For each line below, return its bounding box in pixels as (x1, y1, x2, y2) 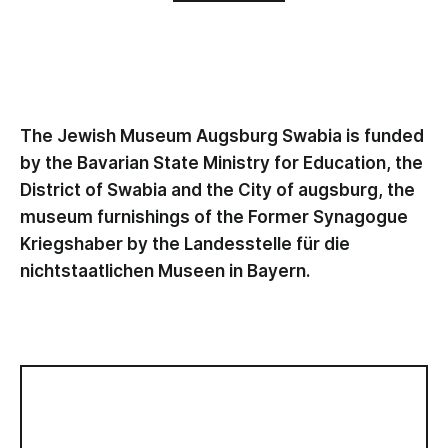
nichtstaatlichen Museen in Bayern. (20, 261, 310, 281)
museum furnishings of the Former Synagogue (20, 207, 408, 227)
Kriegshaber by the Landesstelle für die (20, 234, 350, 254)
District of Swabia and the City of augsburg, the (20, 180, 415, 200)
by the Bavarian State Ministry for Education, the (20, 153, 423, 173)
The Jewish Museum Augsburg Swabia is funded (20, 126, 424, 146)
